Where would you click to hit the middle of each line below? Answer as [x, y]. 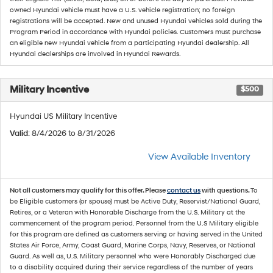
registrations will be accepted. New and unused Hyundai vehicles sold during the [136, 21]
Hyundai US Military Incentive [63, 116]
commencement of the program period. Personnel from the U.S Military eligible [134, 223]
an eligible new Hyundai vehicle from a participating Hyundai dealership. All [129, 43]
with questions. [225, 190]
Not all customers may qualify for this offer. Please [88, 190]
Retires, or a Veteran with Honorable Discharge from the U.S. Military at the [127, 212]
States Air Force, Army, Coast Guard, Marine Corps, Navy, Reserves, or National [133, 245]
